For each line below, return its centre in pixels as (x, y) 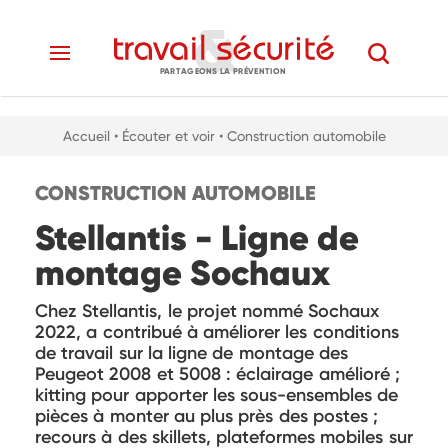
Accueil (86, 136)
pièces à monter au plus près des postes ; (207, 416)
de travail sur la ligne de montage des (191, 353)
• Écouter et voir (164, 136)
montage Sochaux (182, 273)
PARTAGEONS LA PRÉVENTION (223, 70)
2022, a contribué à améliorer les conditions (217, 332)
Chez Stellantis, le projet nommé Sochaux (207, 311)
